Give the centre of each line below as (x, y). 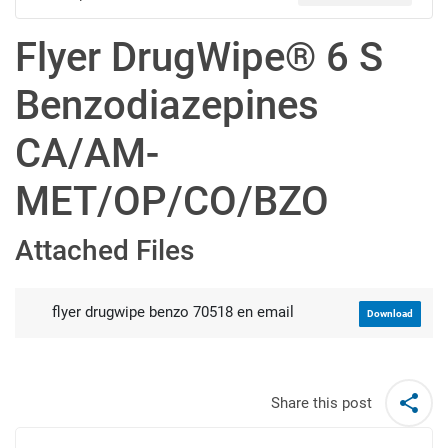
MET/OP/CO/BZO (172, 202)
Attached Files (104, 251)
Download (390, 313)
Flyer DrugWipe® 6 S (199, 58)
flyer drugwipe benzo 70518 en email (172, 312)
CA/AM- (87, 154)
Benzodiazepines (167, 106)
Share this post (321, 402)
